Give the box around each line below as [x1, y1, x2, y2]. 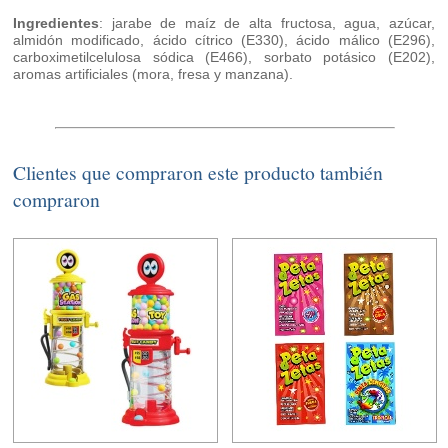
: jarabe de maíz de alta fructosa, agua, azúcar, [99, 15, 435, 32]
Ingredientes [13, 15, 100, 32]
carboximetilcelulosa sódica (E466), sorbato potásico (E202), [13, 49, 435, 66]
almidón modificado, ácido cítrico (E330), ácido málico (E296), [13, 32, 435, 49]
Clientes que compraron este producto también [13, 159, 384, 187]
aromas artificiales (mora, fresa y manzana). [13, 66, 294, 83]
